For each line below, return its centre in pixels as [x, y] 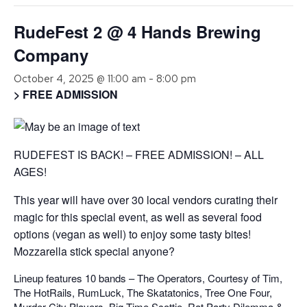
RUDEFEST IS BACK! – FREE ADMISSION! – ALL [139, 155]
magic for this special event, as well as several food [138, 217]
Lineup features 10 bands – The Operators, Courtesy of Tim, [148, 278]
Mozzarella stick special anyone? [94, 251]
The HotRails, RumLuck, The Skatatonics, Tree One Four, [143, 293]
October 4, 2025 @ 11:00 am [80, 79]
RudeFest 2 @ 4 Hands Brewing [137, 32]
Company [51, 55]
